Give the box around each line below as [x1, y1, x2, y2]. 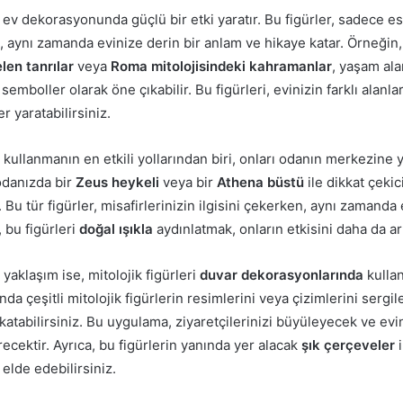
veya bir [159, 173, 217, 191]
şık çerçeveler [301, 336, 395, 354]
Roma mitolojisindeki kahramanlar [111, 57, 332, 75]
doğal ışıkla [79, 219, 153, 237]
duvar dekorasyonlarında [200, 265, 363, 283]
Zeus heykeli [76, 173, 159, 191]
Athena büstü [217, 173, 304, 191]
